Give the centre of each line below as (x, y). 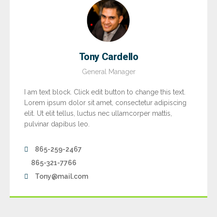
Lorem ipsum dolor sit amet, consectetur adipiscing (105, 103)
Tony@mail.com (62, 177)
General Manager (108, 72)
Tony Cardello (108, 57)
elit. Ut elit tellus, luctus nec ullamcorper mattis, (98, 114)
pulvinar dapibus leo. (57, 124)
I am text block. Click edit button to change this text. (105, 92)
